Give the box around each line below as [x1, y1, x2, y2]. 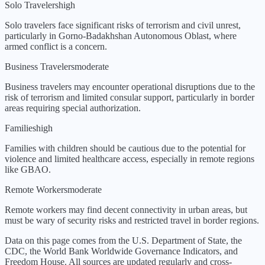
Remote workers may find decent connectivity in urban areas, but [5, 205, 247, 215]
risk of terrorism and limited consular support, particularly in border [5, 92, 254, 103]
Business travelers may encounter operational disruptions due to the [5, 82, 255, 92]
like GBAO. [5, 164, 51, 175]
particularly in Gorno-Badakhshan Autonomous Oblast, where [5, 31, 237, 41]
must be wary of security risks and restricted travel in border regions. [5, 215, 259, 226]
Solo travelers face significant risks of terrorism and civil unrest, [5, 20, 241, 31]
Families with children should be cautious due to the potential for [5, 143, 245, 154]
